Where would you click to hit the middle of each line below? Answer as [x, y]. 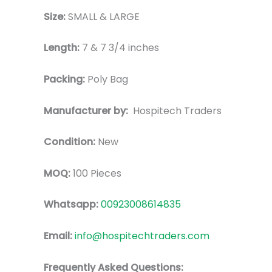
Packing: [66, 79]
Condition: [70, 142]
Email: [59, 236]
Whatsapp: [72, 205]
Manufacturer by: [88, 110]
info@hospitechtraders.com [142, 236]
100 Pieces [96, 173]
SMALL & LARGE [104, 16]
